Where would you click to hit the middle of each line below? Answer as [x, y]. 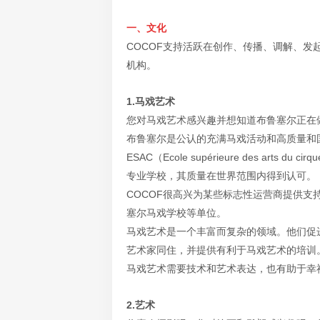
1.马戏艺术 [151, 101]
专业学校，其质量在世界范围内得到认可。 [221, 176]
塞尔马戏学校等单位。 [176, 213]
